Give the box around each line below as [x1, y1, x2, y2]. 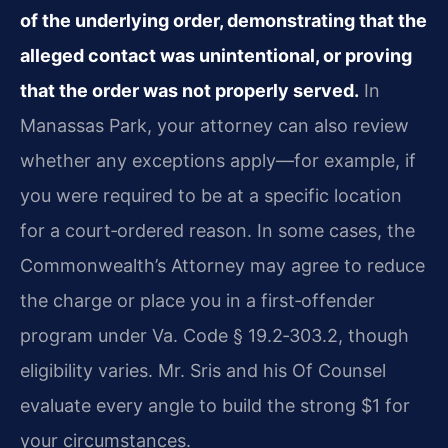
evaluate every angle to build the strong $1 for [20, 395, 410, 416]
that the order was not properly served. [20, 80, 359, 101]
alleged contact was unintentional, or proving [20, 45, 412, 66]
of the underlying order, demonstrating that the [20, 10, 427, 31]
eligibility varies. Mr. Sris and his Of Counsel [20, 360, 386, 381]
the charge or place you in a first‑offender [20, 290, 375, 311]
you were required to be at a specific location [20, 185, 402, 206]
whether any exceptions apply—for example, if [20, 150, 416, 171]
